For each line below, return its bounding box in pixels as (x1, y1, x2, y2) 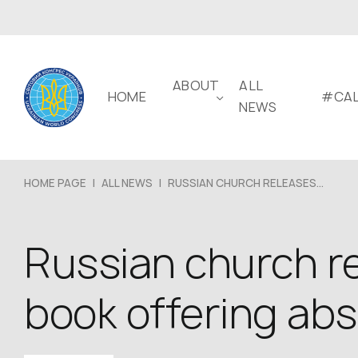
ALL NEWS (101, 176, 153, 190)
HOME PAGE (24, 176, 86, 190)
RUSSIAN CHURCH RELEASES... (168, 176, 324, 190)
